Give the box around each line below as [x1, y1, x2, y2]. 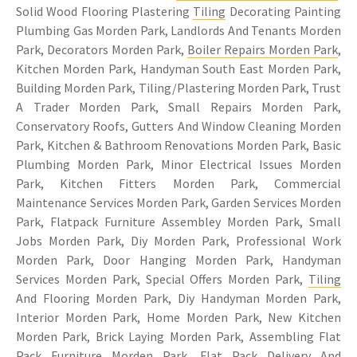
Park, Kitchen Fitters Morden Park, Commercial [16, 175, 341, 192]
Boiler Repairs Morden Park [187, 41, 338, 58]
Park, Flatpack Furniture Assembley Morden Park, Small [16, 214, 341, 230]
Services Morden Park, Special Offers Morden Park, [16, 271, 308, 288]
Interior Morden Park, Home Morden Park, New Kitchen [16, 309, 341, 326]
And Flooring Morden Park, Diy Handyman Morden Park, [16, 290, 341, 307]
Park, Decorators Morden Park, [16, 41, 187, 58]
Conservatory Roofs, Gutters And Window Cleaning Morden [16, 118, 341, 135]
